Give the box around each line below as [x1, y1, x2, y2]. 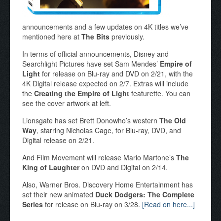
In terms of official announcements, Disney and [22, 49, 169, 59]
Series [22, 199, 43, 209]
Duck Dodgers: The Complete [95, 189, 194, 199]
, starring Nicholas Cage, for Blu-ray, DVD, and [37, 125, 181, 135]
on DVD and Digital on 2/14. [79, 162, 168, 172]
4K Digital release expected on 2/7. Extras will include [22, 78, 188, 88]
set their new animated [22, 189, 95, 199]
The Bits [81, 32, 110, 41]
